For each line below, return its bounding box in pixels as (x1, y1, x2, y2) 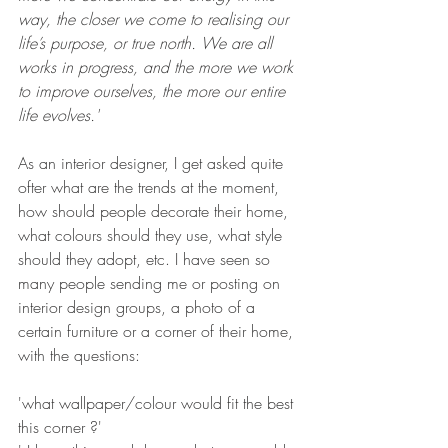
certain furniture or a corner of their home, (18, 319, 298, 342)
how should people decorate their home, (18, 199, 293, 222)
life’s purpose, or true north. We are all (18, 31, 277, 54)
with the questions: (18, 343, 145, 366)
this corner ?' (18, 415, 107, 438)
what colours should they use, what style (18, 223, 287, 246)
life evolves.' (18, 103, 104, 126)
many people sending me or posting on (18, 271, 285, 294)
